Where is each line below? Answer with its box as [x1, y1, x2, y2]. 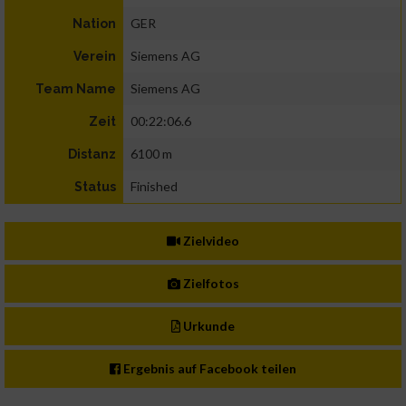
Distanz [68, 147, 116, 162]
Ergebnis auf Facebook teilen [121, 361, 297, 377]
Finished [130, 179, 178, 195]
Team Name [35, 82, 116, 97]
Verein [73, 49, 116, 64]
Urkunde [180, 318, 236, 334]
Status [74, 179, 116, 195]
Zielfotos [179, 275, 239, 292]
